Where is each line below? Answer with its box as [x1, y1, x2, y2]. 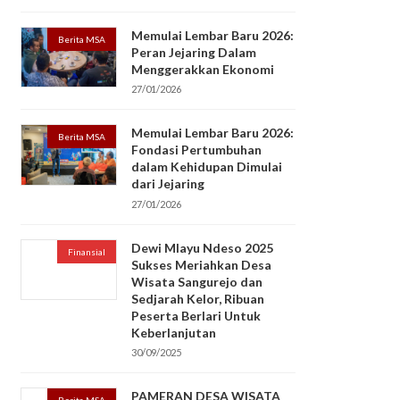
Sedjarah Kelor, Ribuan [130, 290, 264, 306]
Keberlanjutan [130, 324, 216, 340]
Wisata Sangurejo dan [130, 273, 262, 289]
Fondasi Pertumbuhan [130, 142, 262, 158]
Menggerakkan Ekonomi [130, 61, 274, 77]
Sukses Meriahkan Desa [130, 256, 271, 272]
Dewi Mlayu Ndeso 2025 [130, 239, 273, 255]
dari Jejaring [130, 176, 204, 192]
